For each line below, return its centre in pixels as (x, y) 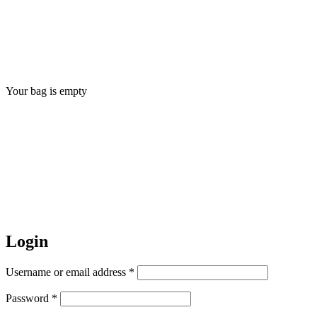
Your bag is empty (46, 91)
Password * (31, 298)
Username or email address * (70, 272)
